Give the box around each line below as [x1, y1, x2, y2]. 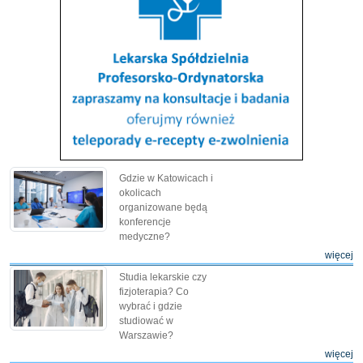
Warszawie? [119, 329, 173, 341]
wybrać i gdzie [119, 300, 182, 312]
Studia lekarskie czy [119, 271, 207, 283]
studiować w [119, 314, 173, 327]
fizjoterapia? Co [119, 285, 189, 297]
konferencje [119, 216, 171, 228]
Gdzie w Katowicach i [119, 172, 213, 184]
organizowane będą [119, 201, 207, 213]
